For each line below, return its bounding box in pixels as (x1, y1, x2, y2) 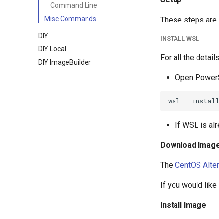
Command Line (50, 1, 97, 9)
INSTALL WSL (160, 34, 199, 42)
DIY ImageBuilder (38, 58, 91, 66)
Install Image (160, 200, 206, 210)
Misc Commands (44, 14, 96, 22)
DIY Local (38, 44, 66, 53)
